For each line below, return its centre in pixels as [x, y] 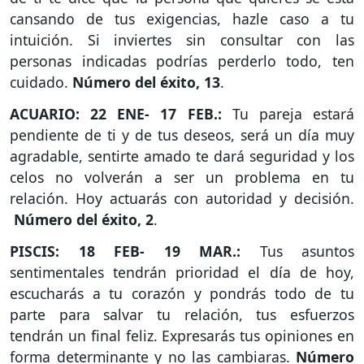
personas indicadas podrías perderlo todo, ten [182, 61]
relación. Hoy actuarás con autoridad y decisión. [182, 199]
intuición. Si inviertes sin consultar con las [182, 40]
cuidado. [41, 82]
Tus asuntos [307, 251]
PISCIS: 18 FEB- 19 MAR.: [135, 251]
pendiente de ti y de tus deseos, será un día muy [182, 135]
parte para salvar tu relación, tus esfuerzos [182, 315]
